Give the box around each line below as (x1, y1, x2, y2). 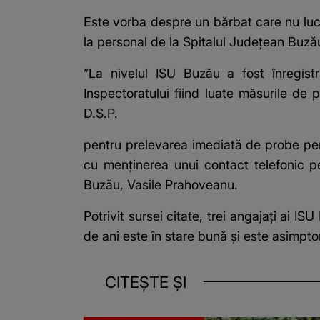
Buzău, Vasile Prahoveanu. (84, 176, 238, 192)
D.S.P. (84, 105, 118, 121)
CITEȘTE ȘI (105, 271, 186, 291)
